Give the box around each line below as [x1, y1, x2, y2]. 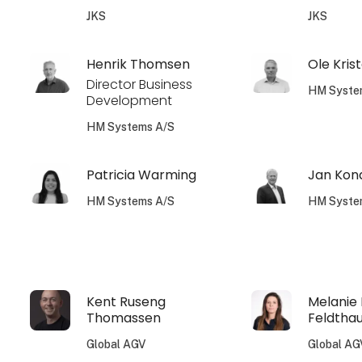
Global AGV [86, 337, 147, 351]
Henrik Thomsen [86, 54, 191, 74]
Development [86, 90, 173, 110]
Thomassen [86, 308, 162, 327]
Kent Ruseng [86, 292, 166, 311]
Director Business [86, 74, 193, 94]
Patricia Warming [86, 165, 197, 184]
